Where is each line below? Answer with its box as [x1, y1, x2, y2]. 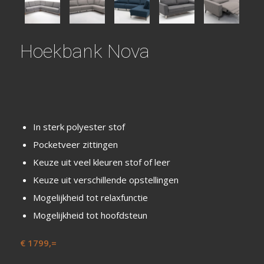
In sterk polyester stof [32, 121, 125, 133]
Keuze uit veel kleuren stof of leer [32, 156, 170, 169]
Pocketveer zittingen [32, 138, 118, 151]
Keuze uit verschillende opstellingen [32, 174, 179, 186]
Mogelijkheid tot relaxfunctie [32, 192, 148, 204]
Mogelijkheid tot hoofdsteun [32, 209, 147, 222]
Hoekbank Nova [19, 40, 150, 63]
